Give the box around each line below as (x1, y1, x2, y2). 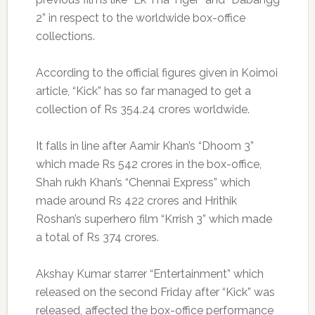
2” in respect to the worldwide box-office (35, 11, 245, 25)
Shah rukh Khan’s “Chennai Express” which (35, 176, 250, 190)
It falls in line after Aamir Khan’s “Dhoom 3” (35, 139, 254, 153)
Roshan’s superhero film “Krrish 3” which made (35, 212, 272, 226)
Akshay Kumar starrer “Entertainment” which (35, 267, 264, 281)
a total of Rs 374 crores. (35, 231, 159, 245)
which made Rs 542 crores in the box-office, (35, 157, 262, 172)
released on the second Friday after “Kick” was (35, 285, 275, 300)
